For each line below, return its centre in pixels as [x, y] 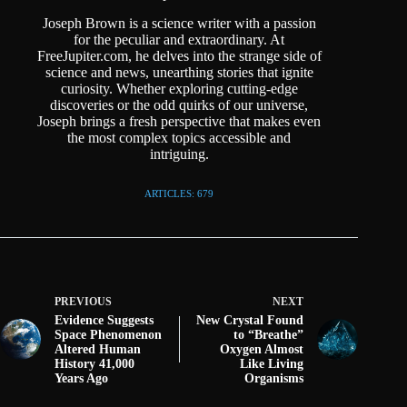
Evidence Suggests [104, 321]
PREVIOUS [83, 302]
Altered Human [98, 350]
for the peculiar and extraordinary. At [179, 40]
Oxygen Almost [262, 350]
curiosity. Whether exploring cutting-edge [179, 89]
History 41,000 [94, 364]
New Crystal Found [250, 321]
